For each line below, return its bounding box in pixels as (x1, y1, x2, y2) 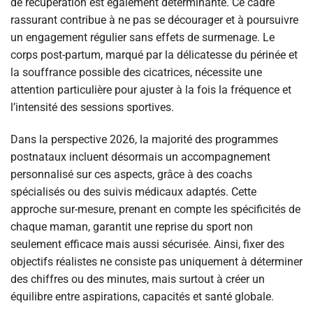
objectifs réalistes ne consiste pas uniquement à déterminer (10, 254, 303, 268)
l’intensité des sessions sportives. (10, 101, 174, 115)
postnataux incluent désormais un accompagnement (10, 150, 270, 163)
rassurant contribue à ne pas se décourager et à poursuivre (10, 13, 298, 27)
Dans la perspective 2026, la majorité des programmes (10, 132, 278, 146)
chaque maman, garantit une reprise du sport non (10, 219, 253, 233)
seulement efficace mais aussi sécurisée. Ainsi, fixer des (10, 237, 284, 251)
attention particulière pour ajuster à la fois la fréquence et (10, 83, 291, 97)
